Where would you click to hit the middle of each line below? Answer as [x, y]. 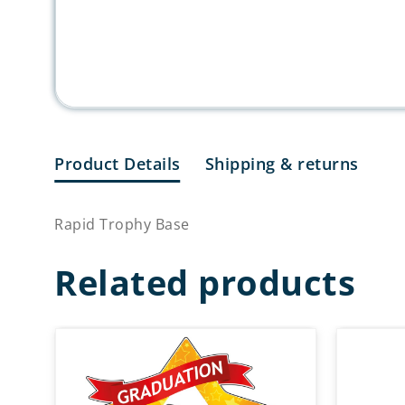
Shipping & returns [282, 163]
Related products [205, 282]
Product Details [118, 163]
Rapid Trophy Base [122, 224]
